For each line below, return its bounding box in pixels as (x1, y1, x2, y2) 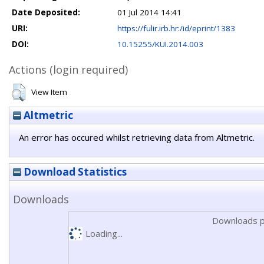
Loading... (85, 227, 123, 239)
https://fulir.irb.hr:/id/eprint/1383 (117, 23, 235, 34)
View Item (31, 87, 67, 97)
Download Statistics (21, 165, 127, 179)
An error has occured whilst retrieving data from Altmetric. (19, 131, 255, 143)
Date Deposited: (12, 7, 80, 18)
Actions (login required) (9, 62, 128, 77)
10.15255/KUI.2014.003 (117, 39, 203, 49)
